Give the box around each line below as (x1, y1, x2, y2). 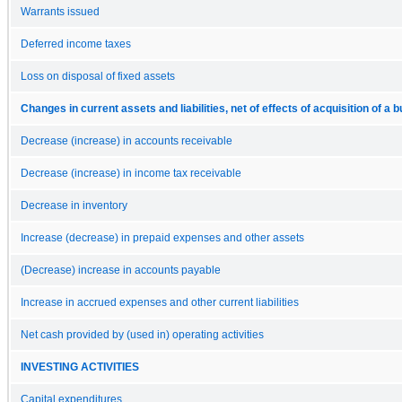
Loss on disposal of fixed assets (21, 70, 175, 82)
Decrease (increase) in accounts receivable (21, 135, 232, 146)
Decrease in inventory (21, 199, 127, 211)
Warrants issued (21, 5, 100, 17)
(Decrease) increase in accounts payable (21, 264, 221, 275)
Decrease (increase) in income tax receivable (21, 167, 241, 179)
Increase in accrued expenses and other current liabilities (21, 296, 299, 308)
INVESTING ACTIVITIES (21, 361, 139, 372)
